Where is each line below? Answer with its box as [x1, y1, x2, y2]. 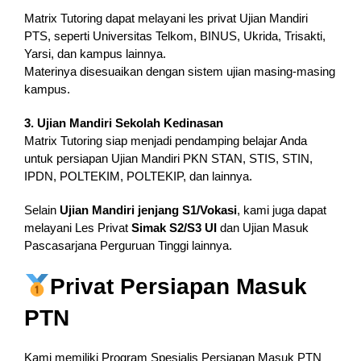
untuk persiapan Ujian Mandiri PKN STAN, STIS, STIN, [23, 151, 313, 166]
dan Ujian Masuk [216, 221, 309, 235]
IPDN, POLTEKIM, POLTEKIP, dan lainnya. [23, 169, 252, 184]
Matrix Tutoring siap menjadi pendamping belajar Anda [23, 134, 307, 148]
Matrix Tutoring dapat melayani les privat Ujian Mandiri [23, 11, 308, 26]
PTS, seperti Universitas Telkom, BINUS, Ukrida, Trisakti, [23, 29, 326, 44]
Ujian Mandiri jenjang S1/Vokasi [59, 203, 237, 218]
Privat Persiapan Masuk [49, 274, 307, 300]
